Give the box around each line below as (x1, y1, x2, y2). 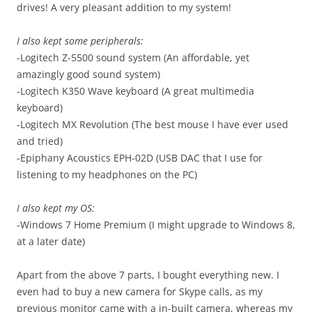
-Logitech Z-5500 (17, 51, 96, 65)
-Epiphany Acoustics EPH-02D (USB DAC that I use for (17, 151, 263, 165)
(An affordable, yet (161, 51, 249, 65)
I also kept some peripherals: (17, 34, 143, 48)
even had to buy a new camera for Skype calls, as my (17, 285, 263, 299)
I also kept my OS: (17, 201, 95, 215)
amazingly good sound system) (17, 68, 160, 81)
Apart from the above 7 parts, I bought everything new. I (17, 268, 279, 282)
